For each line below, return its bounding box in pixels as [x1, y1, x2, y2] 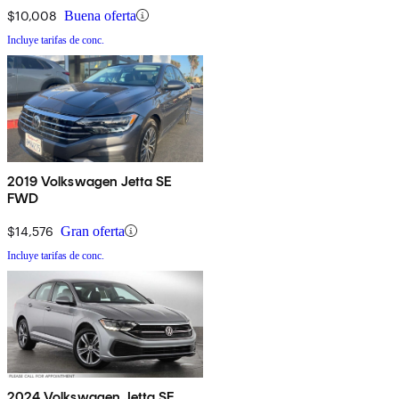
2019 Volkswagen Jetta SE [7, 172, 172, 190]
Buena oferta [64, 7, 136, 23]
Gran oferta [61, 223, 125, 239]
